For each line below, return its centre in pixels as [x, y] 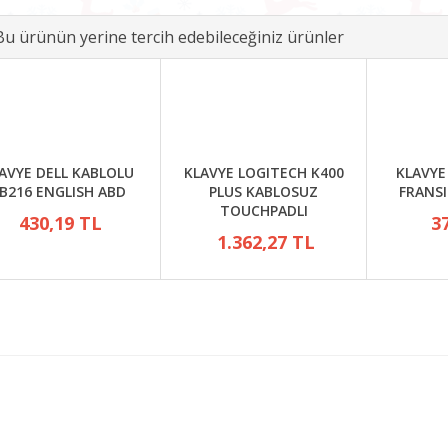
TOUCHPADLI [263, 210]
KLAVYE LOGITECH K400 [263, 172]
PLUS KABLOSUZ [263, 191]
